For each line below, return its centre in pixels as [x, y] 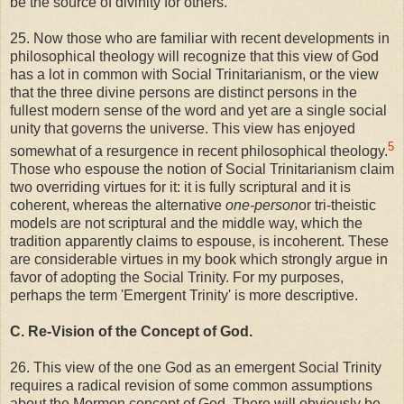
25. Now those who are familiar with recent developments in [200, 39]
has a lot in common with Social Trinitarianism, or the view [194, 75]
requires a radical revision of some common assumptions [191, 385]
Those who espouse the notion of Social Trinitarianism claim [202, 169]
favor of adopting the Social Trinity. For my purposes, [177, 277]
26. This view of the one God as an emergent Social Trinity [196, 367]
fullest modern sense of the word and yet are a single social [198, 111]
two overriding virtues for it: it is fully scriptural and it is [180, 187]
